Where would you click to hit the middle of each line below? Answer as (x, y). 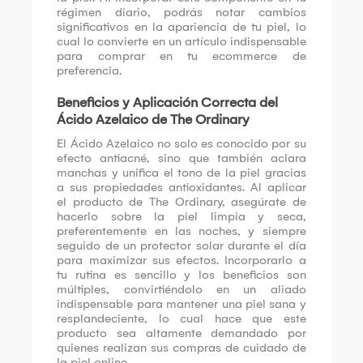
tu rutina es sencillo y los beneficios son (181, 274)
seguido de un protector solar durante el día (181, 245)
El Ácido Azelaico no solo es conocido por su (181, 143)
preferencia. (90, 70)
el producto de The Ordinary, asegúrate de (181, 201)
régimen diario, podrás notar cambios (181, 12)
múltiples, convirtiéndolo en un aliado (181, 289)
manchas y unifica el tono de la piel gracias (181, 172)
